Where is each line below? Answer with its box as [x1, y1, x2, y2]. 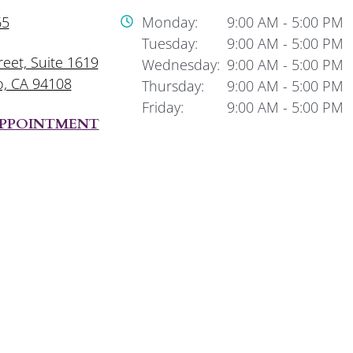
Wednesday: [142, 55, 220, 74]
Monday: [142, 13, 198, 32]
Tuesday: [142, 34, 198, 53]
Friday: [142, 98, 184, 117]
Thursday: [142, 76, 204, 95]
